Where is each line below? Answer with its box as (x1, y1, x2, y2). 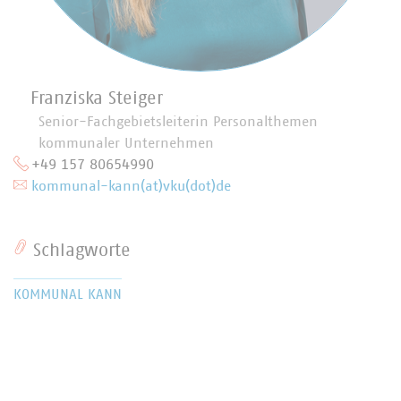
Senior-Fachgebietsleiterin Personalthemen (38, 115, 318, 129)
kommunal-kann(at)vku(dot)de (31, 179, 231, 193)
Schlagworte (28, 242, 131, 260)
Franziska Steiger (30, 90, 163, 107)
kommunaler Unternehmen (38, 136, 214, 150)
